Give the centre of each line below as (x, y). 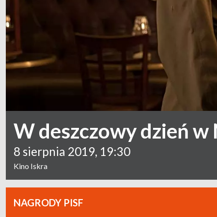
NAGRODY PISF (48, 203)
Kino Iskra (31, 166)
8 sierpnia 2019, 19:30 (72, 152)
